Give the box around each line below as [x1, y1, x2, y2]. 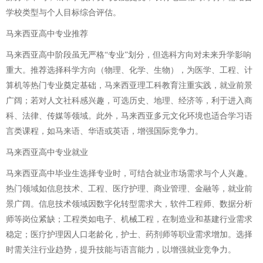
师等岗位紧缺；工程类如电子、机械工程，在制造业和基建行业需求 [6, 215, 252, 224]
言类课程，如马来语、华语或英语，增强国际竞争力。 [6, 127, 203, 136]
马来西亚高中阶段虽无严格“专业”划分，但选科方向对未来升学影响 [6, 50, 251, 59]
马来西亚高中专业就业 [6, 148, 88, 157]
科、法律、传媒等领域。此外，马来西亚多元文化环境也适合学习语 [6, 112, 252, 120]
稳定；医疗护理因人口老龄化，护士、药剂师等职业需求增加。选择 [6, 230, 252, 239]
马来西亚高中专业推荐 [6, 29, 88, 38]
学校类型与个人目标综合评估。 [6, 8, 121, 17]
